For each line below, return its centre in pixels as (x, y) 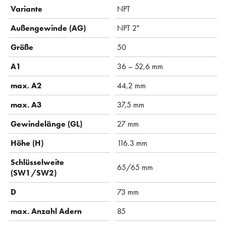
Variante (27, 9)
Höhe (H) (27, 143)
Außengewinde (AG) (48, 28)
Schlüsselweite (38, 162)
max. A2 (26, 85)
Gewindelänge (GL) (47, 124)
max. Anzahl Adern (46, 211)
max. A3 (26, 104)
